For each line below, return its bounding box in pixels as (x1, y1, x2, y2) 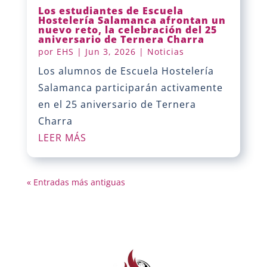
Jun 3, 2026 (85, 46, 136, 58)
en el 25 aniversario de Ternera (38, 98, 196, 111)
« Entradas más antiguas (26, 176, 125, 188)
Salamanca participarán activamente (38, 81, 223, 95)
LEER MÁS (38, 131, 86, 145)
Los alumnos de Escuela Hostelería (38, 64, 214, 78)
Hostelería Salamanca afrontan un (38, 14, 226, 27)
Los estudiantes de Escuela (38, 4, 184, 18)
